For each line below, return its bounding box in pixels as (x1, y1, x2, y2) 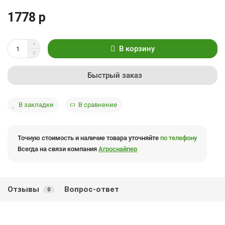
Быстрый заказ (87, 71, 142, 80)
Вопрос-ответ (64, 185, 119, 194)
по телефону (160, 134, 197, 142)
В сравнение (78, 101, 117, 108)
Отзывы (8, 185, 39, 194)
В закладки (19, 101, 54, 108)
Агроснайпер (98, 145, 137, 153)
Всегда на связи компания (18, 145, 98, 153)
